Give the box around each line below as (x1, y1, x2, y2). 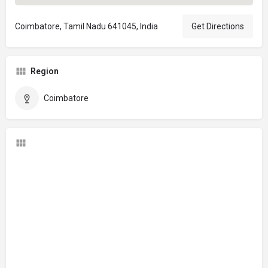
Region (31, 66, 59, 76)
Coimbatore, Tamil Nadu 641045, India (15, 21, 158, 31)
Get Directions (191, 21, 244, 31)
